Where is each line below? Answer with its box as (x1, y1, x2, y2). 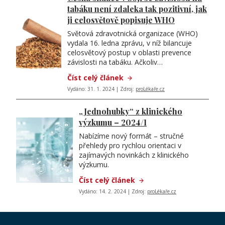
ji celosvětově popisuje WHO (67, 15, 175, 25)
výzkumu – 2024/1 (79, 117, 147, 128)
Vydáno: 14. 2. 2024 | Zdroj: (79, 188, 147, 195)
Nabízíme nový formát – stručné (79, 131, 184, 141)
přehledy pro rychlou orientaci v (79, 141, 181, 150)
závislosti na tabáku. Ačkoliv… (67, 57, 163, 67)
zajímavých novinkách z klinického (79, 150, 189, 160)
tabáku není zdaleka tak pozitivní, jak (67, 4, 207, 14)
